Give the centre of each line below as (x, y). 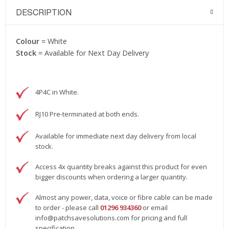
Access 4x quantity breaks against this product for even (121, 167)
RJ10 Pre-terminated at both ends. (87, 114)
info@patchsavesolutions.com (82, 218)
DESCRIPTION (44, 12)
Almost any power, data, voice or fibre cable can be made (124, 197)
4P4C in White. (57, 92)
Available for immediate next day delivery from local (116, 136)
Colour (28, 41)
